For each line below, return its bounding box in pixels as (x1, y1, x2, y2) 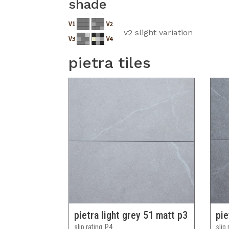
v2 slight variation (124, 28, 193, 38)
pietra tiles (68, 54, 151, 72)
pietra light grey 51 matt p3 (74, 209, 188, 221)
